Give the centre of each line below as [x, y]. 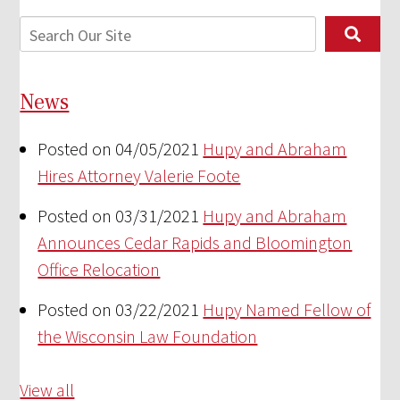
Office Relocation [99, 270]
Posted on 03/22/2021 [119, 310]
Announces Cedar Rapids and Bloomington [195, 243]
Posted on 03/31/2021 [119, 216]
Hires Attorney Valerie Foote [139, 176]
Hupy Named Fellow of [287, 310]
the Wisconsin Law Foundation [148, 337]
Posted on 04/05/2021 [119, 149]
